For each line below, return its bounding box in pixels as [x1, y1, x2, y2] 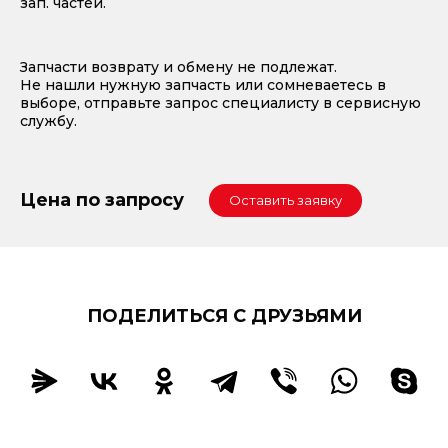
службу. [20, 111, 77, 130]
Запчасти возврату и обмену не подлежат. [20, 57, 337, 76]
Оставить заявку [229, 191, 342, 208]
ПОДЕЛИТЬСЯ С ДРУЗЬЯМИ [86, 304, 362, 327]
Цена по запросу [20, 189, 184, 212]
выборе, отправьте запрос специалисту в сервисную [20, 93, 421, 112]
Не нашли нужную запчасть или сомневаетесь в [20, 75, 386, 94]
